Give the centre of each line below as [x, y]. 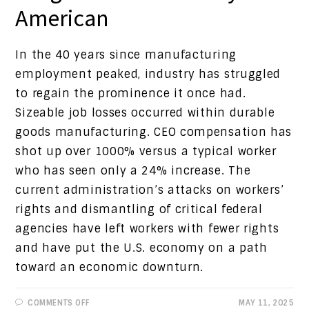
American [62, 18]
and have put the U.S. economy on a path [141, 248]
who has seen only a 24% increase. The [133, 171]
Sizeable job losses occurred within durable [145, 113]
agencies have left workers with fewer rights [147, 229]
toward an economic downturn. [111, 268]
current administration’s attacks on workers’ [150, 190]
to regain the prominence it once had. [131, 94]
